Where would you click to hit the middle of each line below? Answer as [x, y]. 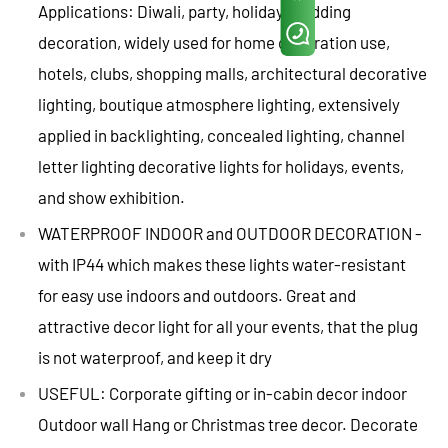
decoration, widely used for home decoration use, [214, 42]
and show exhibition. [111, 197]
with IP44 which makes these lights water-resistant [222, 264]
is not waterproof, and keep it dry [155, 357]
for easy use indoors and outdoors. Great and [197, 295]
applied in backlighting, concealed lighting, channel [221, 135]
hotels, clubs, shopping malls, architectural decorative [232, 73]
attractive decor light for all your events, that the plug [228, 326]
